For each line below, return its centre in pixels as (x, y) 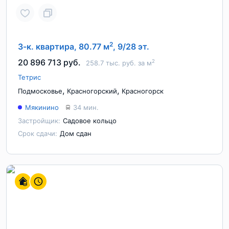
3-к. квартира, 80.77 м (64, 47)
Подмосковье (40, 91)
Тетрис (29, 77)
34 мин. (86, 107)
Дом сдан (76, 133)
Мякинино (42, 107)
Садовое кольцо (90, 121)
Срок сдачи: (38, 133)
